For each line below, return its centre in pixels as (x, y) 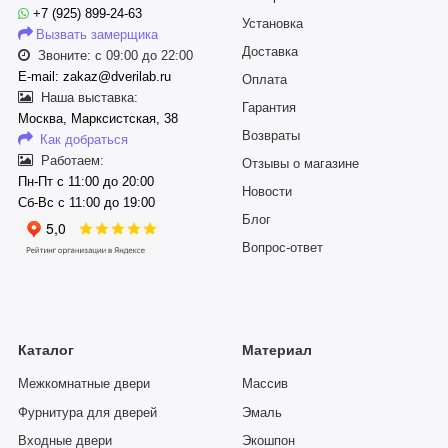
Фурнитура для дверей (87, 412)
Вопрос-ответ (282, 248)
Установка (272, 24)
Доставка (270, 52)
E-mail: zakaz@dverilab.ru (94, 77)
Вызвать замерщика (97, 35)
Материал (277, 351)
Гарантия (269, 108)
